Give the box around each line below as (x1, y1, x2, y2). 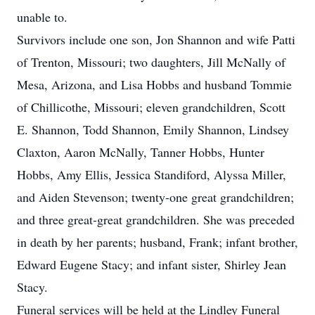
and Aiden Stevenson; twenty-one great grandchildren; (17, 188, 294, 205)
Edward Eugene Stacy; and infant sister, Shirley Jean (17, 256, 286, 273)
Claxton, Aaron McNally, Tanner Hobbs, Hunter (17, 143, 264, 160)
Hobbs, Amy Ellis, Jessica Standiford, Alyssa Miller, (17, 166, 286, 183)
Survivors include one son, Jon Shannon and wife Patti (17, 31, 295, 48)
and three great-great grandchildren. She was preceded (17, 211, 295, 228)
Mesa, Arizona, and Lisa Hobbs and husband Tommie (17, 76, 292, 93)
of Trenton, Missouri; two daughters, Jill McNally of (17, 53, 285, 70)
